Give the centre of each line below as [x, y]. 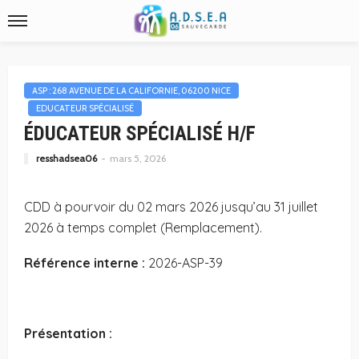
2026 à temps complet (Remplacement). [143, 228]
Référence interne [81, 263]
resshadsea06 [67, 158]
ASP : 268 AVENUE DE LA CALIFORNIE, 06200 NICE [131, 91]
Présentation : [68, 333]
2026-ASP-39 [184, 263]
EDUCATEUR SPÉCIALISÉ [85, 108]
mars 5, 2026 [138, 158]
